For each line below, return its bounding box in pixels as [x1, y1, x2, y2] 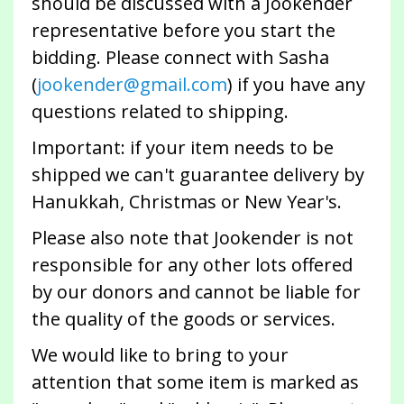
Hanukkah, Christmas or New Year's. [32, 189, 342, 215]
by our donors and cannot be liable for [32, 280, 361, 305]
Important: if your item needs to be [32, 135, 334, 161]
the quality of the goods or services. [32, 307, 335, 332]
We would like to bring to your [32, 343, 289, 368]
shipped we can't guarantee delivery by [32, 162, 364, 188]
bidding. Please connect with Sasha [32, 45, 329, 70]
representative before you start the [32, 18, 335, 43]
